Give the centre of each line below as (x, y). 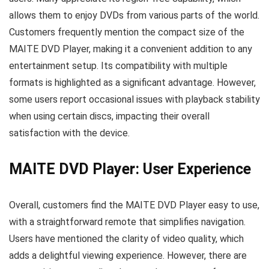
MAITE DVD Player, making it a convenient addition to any (131, 49)
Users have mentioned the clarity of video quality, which (126, 239)
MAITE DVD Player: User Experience (130, 169)
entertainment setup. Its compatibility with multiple (118, 66)
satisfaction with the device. (69, 133)
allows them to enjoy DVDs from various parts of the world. (134, 15)
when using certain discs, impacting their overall (109, 116)
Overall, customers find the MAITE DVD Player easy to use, (134, 205)
